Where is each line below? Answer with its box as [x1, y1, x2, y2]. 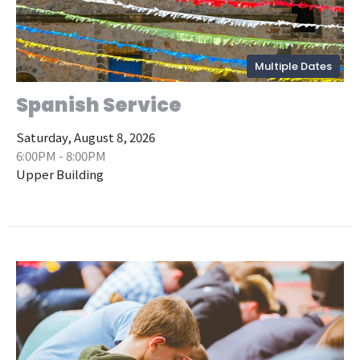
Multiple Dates [255, 59, 332, 75]
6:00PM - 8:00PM [16, 147, 106, 165]
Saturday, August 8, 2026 [16, 129, 155, 146]
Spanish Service [16, 92, 182, 119]
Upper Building [16, 166, 104, 183]
